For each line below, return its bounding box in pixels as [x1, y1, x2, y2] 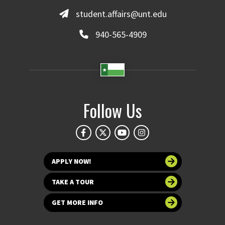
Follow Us [83, 97, 142, 123]
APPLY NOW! [51, 156, 91, 166]
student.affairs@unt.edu [75, 8, 167, 20]
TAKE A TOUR [51, 177, 94, 186]
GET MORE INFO [51, 197, 103, 207]
